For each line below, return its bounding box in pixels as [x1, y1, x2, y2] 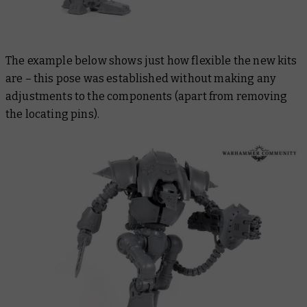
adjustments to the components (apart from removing [5, 90, 288, 103]
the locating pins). [5, 108, 102, 121]
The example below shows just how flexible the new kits [5, 54, 297, 68]
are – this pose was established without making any [5, 72, 276, 86]
